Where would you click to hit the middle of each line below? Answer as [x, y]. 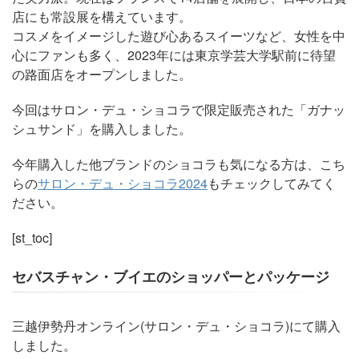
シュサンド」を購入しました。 [102, 129]
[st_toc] [32, 238]
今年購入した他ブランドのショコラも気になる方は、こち [179, 164]
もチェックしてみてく [272, 183]
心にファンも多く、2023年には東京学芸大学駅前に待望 [174, 55]
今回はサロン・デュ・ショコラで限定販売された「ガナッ [179, 109]
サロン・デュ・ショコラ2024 [123, 183]
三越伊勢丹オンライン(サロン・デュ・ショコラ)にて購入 [176, 326]
